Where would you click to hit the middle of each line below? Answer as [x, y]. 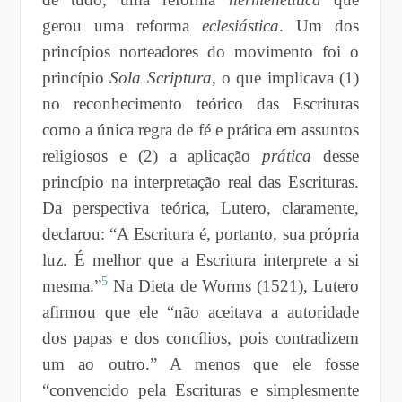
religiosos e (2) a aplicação [152, 155]
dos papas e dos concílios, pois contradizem [201, 337]
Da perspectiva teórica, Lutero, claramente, [201, 207]
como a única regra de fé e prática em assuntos [201, 129]
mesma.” [71, 285]
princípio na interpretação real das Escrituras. [201, 181]
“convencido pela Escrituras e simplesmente [201, 389]
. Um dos [319, 25]
